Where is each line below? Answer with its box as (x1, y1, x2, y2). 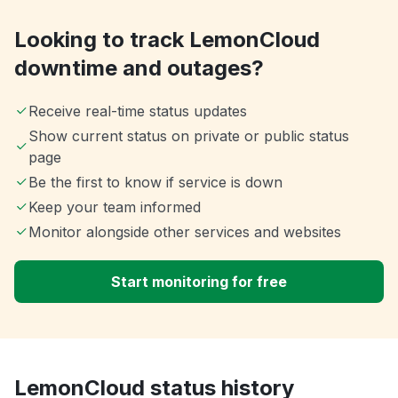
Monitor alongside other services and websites (28, 223, 341, 242)
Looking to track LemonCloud (14, 27, 320, 53)
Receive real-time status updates (28, 102, 247, 121)
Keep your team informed (28, 198, 201, 217)
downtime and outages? (14, 55, 264, 82)
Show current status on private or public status (28, 127, 349, 146)
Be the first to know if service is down (28, 173, 283, 192)
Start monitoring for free (111, 273, 287, 291)
